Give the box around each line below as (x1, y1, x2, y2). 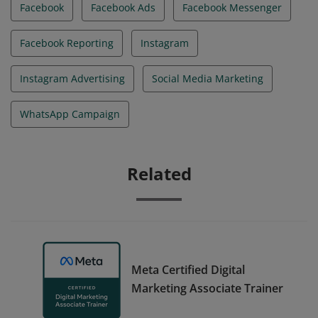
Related (126, 162, 192, 185)
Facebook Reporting (20, 36, 114, 50)
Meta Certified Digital (131, 261, 245, 278)
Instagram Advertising (20, 72, 125, 85)
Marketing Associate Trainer (131, 280, 283, 296)
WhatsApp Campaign (20, 107, 120, 121)
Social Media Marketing (152, 72, 263, 85)
